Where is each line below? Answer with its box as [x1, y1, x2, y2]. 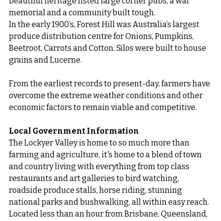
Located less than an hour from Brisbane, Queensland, [9, 209, 209, 219]
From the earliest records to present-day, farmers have [9, 79, 212, 89]
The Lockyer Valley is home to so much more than [9, 138, 191, 148]
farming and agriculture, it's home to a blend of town [9, 150, 203, 160]
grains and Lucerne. [9, 55, 82, 65]
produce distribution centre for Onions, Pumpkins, [9, 32, 195, 41]
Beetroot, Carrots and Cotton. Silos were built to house [9, 43, 208, 53]
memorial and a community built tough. [9, 8, 155, 18]
